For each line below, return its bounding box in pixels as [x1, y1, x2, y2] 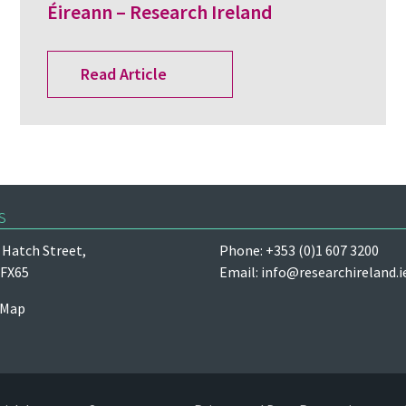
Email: [219, 262, 261, 281]
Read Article [80, 63, 167, 85]
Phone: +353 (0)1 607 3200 [219, 240, 379, 259]
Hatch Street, [2, 240, 86, 259]
